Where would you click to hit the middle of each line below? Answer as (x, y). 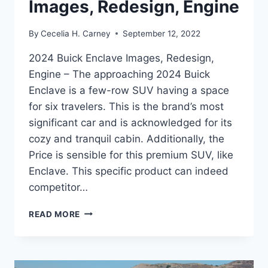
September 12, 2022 (162, 33)
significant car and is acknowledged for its (130, 122)
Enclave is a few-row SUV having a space (129, 90)
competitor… (58, 187)
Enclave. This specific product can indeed (129, 171)
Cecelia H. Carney (76, 33)
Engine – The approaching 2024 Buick (119, 74)
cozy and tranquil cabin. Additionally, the (127, 138)
